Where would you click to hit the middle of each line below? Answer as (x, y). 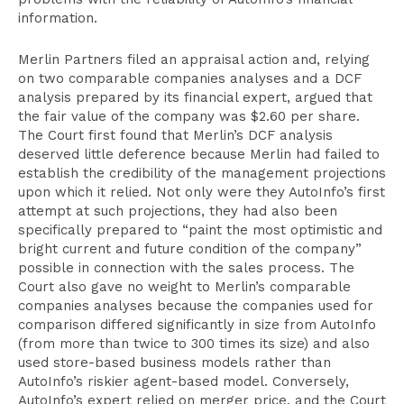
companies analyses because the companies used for (196, 306)
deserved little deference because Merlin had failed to (199, 154)
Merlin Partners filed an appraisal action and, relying (194, 60)
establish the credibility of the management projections (202, 173)
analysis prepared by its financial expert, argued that (195, 97)
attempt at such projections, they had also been (178, 211)
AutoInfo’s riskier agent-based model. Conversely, (184, 381)
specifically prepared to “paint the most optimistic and (200, 230)
